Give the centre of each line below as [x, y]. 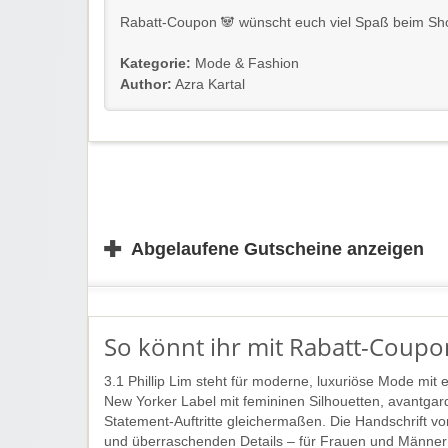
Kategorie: [155, 63]
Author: [146, 84]
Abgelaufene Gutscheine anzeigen [277, 248]
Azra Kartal [208, 84]
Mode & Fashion [247, 63]
